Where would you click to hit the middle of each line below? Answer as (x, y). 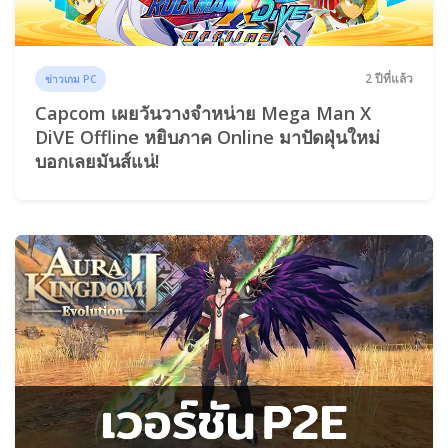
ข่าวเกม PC (71, 79)
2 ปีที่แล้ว (389, 79)
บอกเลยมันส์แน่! (97, 160)
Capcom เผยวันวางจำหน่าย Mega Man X (203, 112)
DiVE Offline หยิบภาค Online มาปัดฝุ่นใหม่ (207, 136)
